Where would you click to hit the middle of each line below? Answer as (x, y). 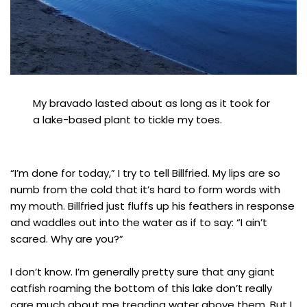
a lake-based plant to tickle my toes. (128, 120)
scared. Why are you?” (67, 239)
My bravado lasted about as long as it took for (152, 103)
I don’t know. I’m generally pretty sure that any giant (143, 272)
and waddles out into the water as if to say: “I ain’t (139, 223)
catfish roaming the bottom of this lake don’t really (141, 288)
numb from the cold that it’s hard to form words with (145, 190)
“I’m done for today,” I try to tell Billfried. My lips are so (145, 173)
